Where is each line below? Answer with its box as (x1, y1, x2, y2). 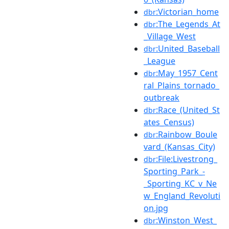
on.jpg (144, 202, 168, 214)
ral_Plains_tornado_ (144, 79, 219, 91)
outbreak (144, 91, 179, 103)
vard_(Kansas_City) (144, 141, 215, 152)
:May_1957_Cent (156, 67, 218, 79)
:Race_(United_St (156, 104, 220, 116)
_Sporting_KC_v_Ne (144, 177, 217, 189)
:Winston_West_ (156, 214, 217, 226)
